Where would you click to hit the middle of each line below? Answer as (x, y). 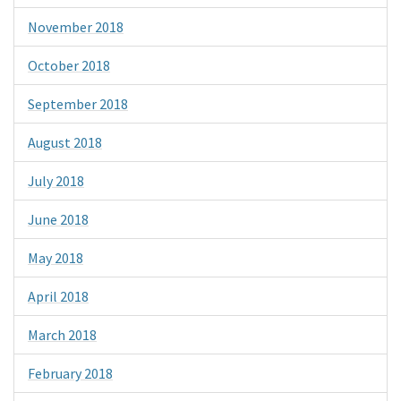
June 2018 (58, 220)
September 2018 (78, 104)
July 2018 (56, 181)
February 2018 (70, 374)
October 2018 (69, 66)
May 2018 (55, 258)
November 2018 (76, 27)
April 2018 (58, 297)
